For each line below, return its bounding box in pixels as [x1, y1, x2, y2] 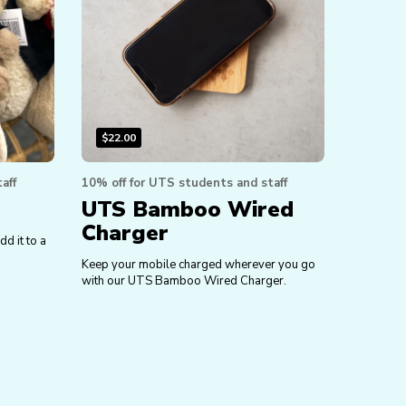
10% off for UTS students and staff [81, 175, 287, 191]
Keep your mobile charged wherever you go [81, 256, 315, 273]
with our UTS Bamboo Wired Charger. [81, 273, 286, 289]
